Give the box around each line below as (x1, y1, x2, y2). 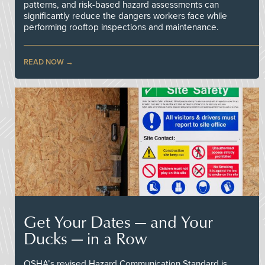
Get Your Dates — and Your (24, 209, 213, 233)
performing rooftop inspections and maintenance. (24, 21, 219, 33)
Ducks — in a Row (24, 226, 147, 250)
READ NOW (24, 57, 64, 67)
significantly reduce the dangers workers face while (24, 10, 227, 21)
